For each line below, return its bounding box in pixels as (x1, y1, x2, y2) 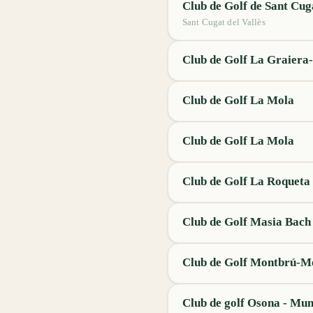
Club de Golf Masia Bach (182, 215, 311, 228)
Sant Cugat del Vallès (182, 17, 265, 27)
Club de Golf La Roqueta (182, 175, 310, 188)
